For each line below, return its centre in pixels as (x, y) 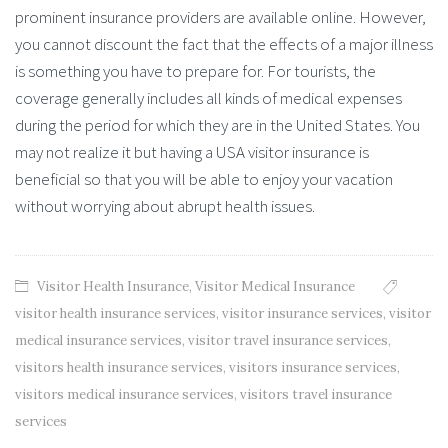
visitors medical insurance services (124, 395)
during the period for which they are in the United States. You (217, 125)
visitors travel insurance (316, 395)
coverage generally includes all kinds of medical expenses (208, 98)
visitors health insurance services (119, 368)
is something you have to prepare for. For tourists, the (195, 71)
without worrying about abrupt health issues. (165, 206)
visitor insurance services (302, 314)
